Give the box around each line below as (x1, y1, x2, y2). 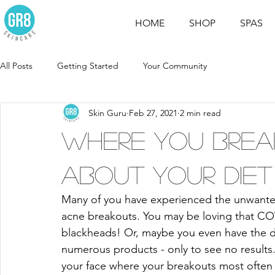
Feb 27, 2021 (129, 107, 177, 118)
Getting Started (57, 60, 118, 71)
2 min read (180, 107, 221, 118)
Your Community (143, 60, 207, 71)
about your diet (61, 162, 272, 187)
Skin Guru (88, 107, 126, 118)
